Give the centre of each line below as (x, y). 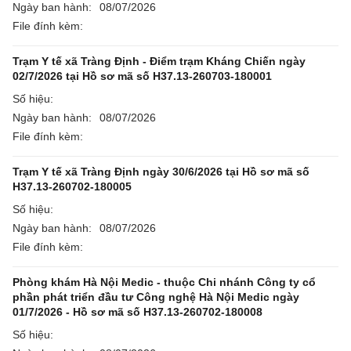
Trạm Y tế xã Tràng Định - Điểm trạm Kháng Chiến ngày (159, 61)
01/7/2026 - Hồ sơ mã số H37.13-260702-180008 (138, 312)
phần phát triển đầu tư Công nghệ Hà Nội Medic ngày (156, 297)
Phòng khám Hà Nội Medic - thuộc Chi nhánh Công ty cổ (164, 282)
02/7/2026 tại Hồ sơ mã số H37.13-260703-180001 (142, 76)
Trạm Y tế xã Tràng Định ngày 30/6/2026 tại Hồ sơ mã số (161, 172)
